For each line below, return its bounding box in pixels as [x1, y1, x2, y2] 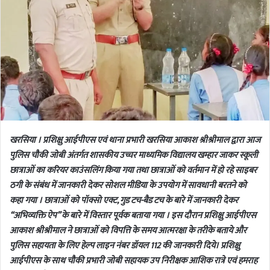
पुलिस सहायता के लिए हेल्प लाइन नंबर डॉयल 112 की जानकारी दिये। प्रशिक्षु [10, 237, 240, 253]
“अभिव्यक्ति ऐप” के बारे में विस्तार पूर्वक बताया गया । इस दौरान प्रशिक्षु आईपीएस [10, 207, 256, 223]
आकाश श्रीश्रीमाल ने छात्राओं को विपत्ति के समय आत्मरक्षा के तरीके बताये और [10, 222, 246, 238]
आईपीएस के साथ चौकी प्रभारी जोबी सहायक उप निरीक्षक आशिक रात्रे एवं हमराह [10, 253, 257, 268]
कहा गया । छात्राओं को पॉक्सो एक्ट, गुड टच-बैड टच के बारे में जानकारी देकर [10, 192, 238, 208]
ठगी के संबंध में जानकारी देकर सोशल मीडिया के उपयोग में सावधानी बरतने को [10, 177, 246, 193]
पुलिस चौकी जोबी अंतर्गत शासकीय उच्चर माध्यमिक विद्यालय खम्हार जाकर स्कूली [10, 147, 258, 163]
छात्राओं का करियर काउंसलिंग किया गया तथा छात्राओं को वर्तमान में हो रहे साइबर [10, 162, 257, 178]
